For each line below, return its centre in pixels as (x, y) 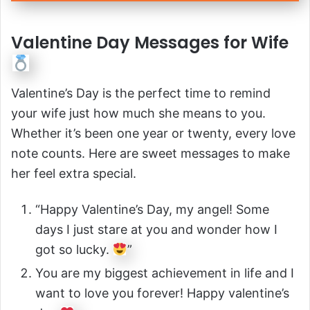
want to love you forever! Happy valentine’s (162, 293)
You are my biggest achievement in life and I (165, 273)
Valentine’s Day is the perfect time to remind (141, 93)
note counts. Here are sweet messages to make (151, 153)
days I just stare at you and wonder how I (156, 229)
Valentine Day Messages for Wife (150, 42)
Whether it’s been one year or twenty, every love (153, 133)
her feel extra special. (74, 173)
